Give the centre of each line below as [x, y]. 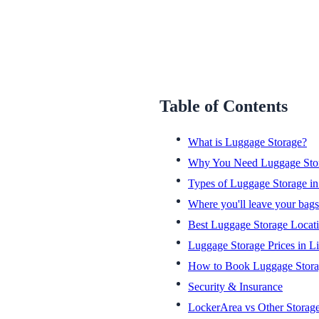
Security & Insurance [235, 286]
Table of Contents [224, 106]
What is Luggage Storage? [247, 142]
